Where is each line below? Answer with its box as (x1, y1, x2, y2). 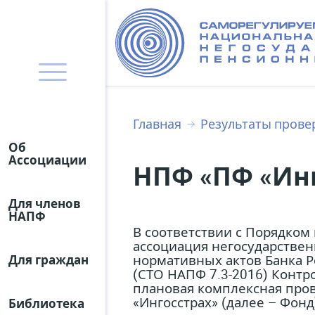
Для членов (8, 195, 81, 212)
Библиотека (8, 295, 84, 311)
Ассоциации (8, 152, 86, 168)
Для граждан (8, 252, 89, 268)
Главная (133, 115, 181, 132)
